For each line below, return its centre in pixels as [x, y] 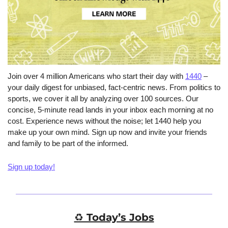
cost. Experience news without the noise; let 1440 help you [104, 121]
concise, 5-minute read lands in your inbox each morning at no [110, 109]
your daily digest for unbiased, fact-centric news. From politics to [114, 87]
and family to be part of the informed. [68, 143]
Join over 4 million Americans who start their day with [96, 76]
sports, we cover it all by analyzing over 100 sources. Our [103, 98]
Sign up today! [31, 166]
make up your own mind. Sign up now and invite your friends [107, 132]
